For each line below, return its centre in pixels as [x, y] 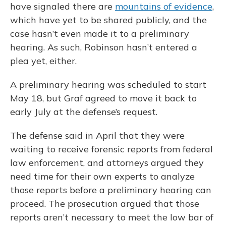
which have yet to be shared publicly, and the [108, 20]
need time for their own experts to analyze [102, 176]
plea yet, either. [43, 61]
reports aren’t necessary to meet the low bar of [112, 217]
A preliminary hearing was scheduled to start [108, 84]
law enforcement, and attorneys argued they [107, 163]
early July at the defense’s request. [84, 112]
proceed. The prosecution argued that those [105, 204]
